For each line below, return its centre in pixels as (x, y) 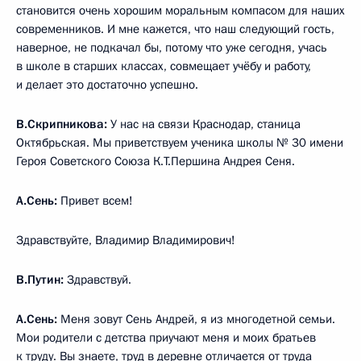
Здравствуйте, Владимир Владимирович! (126, 240)
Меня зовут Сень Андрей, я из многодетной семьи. (196, 319)
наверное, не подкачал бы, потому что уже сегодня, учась (172, 47)
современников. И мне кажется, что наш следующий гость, (175, 29)
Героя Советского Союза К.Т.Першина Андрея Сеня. (156, 161)
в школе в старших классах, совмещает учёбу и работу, (164, 66)
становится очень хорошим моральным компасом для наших (180, 10)
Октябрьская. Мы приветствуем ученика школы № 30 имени (180, 142)
